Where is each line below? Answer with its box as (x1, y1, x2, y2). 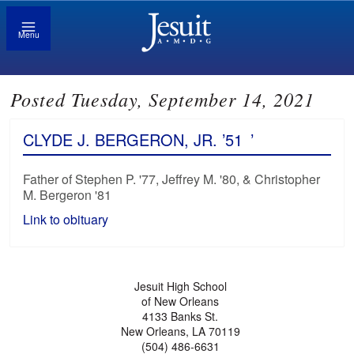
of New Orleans (141, 293, 220, 310)
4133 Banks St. (142, 308, 219, 325)
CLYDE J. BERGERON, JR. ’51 (23, 128, 243, 152)
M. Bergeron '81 (23, 186, 112, 205)
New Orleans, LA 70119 (120, 323, 240, 340)
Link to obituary (23, 210, 112, 229)
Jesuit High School (134, 278, 227, 295)
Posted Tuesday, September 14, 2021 (10, 86, 315, 112)
